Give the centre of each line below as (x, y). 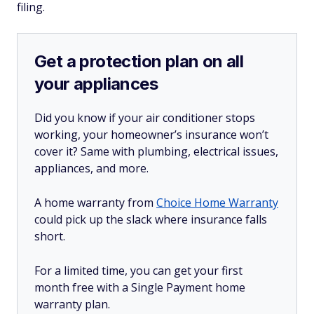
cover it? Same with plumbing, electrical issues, (156, 151)
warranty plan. (74, 304)
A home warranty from (95, 203)
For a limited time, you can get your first (138, 271)
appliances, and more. (93, 168)
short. (51, 236)
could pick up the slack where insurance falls (151, 219)
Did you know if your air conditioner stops (145, 118)
